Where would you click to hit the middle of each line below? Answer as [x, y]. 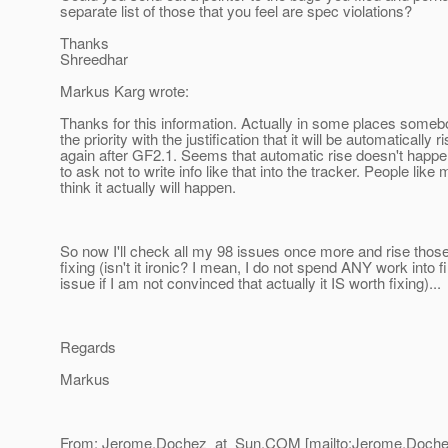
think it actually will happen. [148, 187]
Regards [88, 347]
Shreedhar [94, 59]
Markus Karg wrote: [124, 91]
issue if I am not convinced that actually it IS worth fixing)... [250, 283]
